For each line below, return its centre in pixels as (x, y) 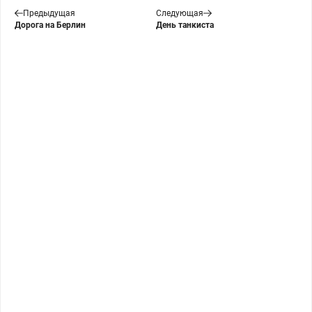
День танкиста (185, 25)
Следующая (180, 13)
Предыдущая (49, 13)
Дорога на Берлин (50, 25)
